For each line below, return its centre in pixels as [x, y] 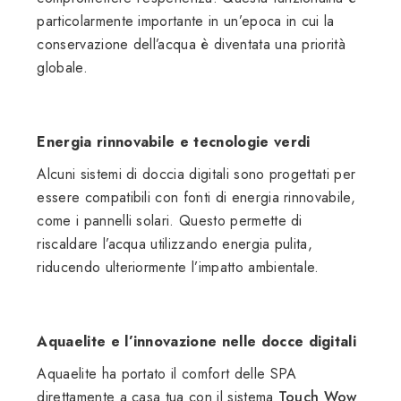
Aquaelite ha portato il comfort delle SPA [167, 373]
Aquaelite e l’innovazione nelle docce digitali [197, 341]
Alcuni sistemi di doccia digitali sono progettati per [196, 174]
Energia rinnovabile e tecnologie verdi [174, 141]
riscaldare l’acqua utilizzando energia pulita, [175, 243]
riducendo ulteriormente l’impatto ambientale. [178, 267]
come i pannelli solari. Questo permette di [170, 220]
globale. [62, 67]
